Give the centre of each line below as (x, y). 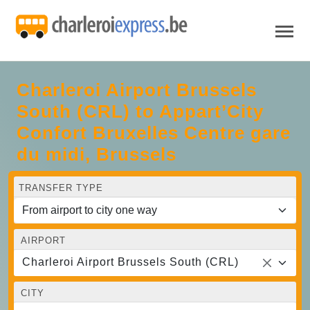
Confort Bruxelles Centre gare (154, 133)
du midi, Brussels (97, 154)
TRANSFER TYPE (61, 188)
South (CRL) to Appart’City (140, 111)
